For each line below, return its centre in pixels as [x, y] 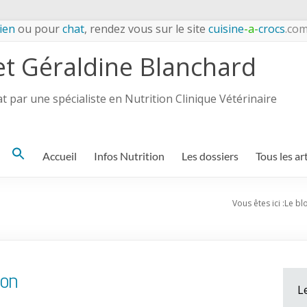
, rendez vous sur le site [145, 29]
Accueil [60, 156]
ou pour [39, 29]
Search [27, 156]
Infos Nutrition [129, 156]
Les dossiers [210, 156]
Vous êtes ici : [258, 203]
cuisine [225, 29]
